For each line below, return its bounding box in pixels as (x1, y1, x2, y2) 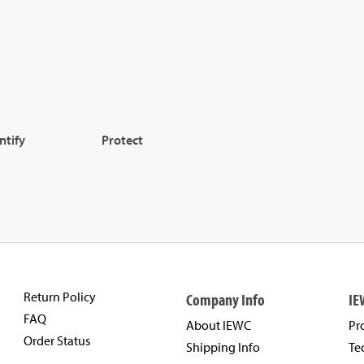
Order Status (24, 332, 90, 349)
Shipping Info (186, 339, 260, 356)
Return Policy (24, 288, 96, 305)
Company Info (186, 289, 265, 310)
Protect (102, 132, 144, 149)
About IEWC (186, 317, 251, 334)
